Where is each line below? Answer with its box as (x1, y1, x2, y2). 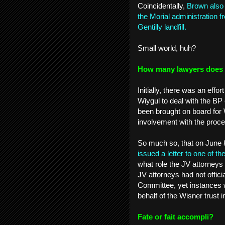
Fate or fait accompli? (138, 212, 215, 221)
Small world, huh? (138, 44, 198, 52)
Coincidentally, (138, 2, 187, 10)
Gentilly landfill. (138, 23, 192, 31)
